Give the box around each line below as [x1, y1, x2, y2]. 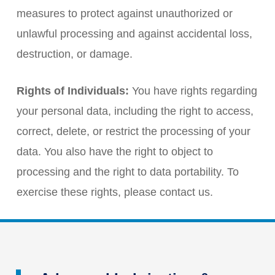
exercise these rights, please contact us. [16, 186, 213, 198]
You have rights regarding [128, 85, 257, 97]
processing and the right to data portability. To [16, 166, 239, 178]
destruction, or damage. [16, 48, 133, 60]
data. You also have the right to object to [16, 145, 213, 158]
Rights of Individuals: [16, 85, 129, 97]
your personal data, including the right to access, [16, 105, 254, 117]
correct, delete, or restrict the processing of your [16, 125, 250, 137]
